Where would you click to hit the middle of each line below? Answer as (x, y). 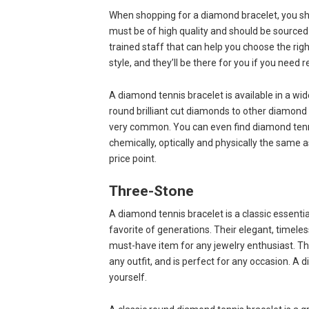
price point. (132, 159)
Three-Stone (151, 191)
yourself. (128, 278)
